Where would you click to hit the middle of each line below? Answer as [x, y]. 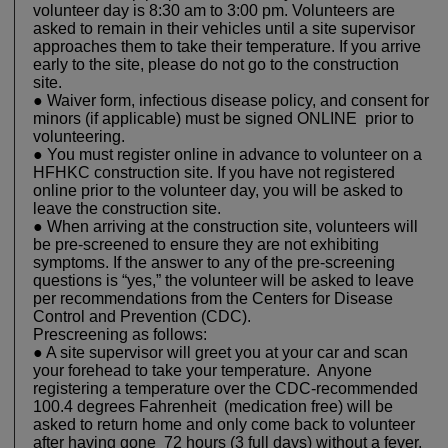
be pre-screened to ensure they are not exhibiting [206, 245]
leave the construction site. [131, 209]
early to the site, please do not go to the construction [216, 65]
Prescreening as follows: [122, 335]
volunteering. [83, 137]
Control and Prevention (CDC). [144, 317]
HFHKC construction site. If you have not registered [214, 173]
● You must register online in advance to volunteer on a [227, 155]
